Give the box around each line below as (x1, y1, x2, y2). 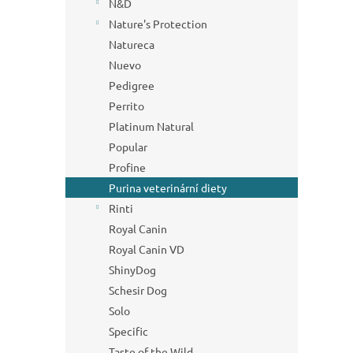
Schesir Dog (109, 283, 167, 297)
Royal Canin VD (109, 242, 184, 256)
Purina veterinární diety (109, 180, 227, 195)
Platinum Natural (109, 119, 194, 133)
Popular (109, 139, 147, 154)
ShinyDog (109, 262, 156, 277)
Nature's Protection (109, 17, 207, 31)
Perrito (109, 98, 144, 113)
